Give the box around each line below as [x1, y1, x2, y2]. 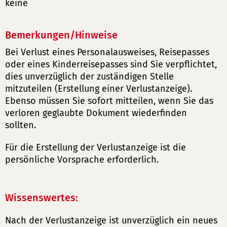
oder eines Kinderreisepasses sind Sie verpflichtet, [5, 59, 217, 70]
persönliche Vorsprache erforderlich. [5, 154, 159, 165]
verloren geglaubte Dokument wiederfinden [5, 107, 187, 119]
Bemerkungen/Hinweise [5, 29, 118, 41]
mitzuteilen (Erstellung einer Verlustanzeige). [5, 83, 192, 94]
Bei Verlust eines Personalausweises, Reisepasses [5, 47, 209, 58]
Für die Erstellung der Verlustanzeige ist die [5, 142, 186, 153]
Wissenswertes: [5, 192, 78, 204]
